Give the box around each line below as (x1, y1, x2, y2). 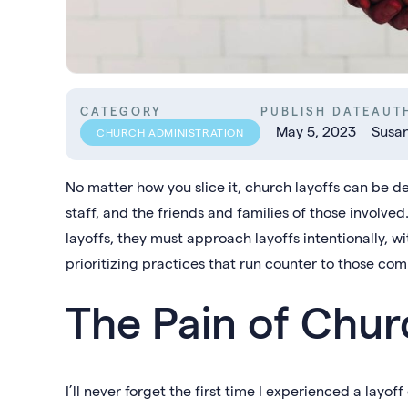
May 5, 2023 (275, 122, 356, 139)
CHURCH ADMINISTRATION (97, 126, 244, 138)
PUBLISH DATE (260, 104, 372, 117)
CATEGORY (80, 104, 162, 117)
